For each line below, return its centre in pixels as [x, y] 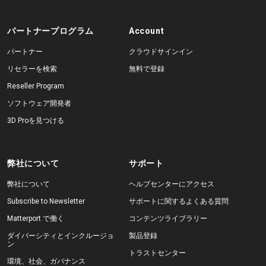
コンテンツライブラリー [168, 218]
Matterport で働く [36, 218]
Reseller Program [36, 86]
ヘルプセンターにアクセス [171, 184]
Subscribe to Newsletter [46, 201]
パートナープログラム [50, 31]
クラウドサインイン [161, 52]
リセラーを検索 [32, 69]
